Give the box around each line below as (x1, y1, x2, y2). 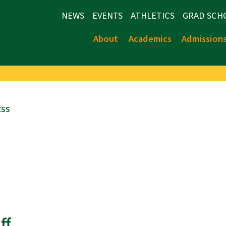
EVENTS (92, 9, 123, 22)
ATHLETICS (131, 9, 175, 22)
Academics (128, 32, 172, 45)
